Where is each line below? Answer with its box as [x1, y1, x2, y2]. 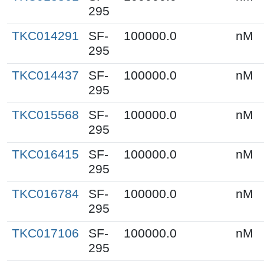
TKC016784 [12, 186, 79, 201]
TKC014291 [12, 28, 79, 43]
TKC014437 [12, 68, 79, 82]
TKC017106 [12, 226, 79, 240]
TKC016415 [12, 147, 79, 161]
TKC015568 [12, 107, 79, 122]
